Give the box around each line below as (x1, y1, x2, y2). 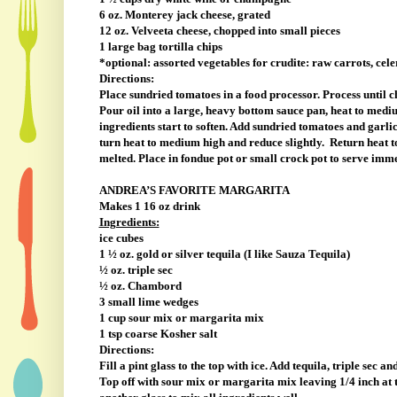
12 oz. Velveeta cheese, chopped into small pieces (98, 24, 340, 38)
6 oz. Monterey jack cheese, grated (98, 8, 270, 22)
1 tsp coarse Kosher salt (98, 327, 217, 341)
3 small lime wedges (98, 295, 198, 309)
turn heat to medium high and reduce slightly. (98, 136, 324, 150)
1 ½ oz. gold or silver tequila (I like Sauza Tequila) (98, 247, 350, 261)
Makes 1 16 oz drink (98, 199, 200, 214)
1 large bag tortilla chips (98, 40, 222, 54)
